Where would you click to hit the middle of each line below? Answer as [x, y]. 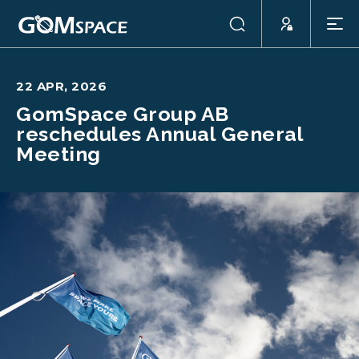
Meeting [58, 154]
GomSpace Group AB [123, 114]
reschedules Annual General [159, 134]
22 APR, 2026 [61, 86]
